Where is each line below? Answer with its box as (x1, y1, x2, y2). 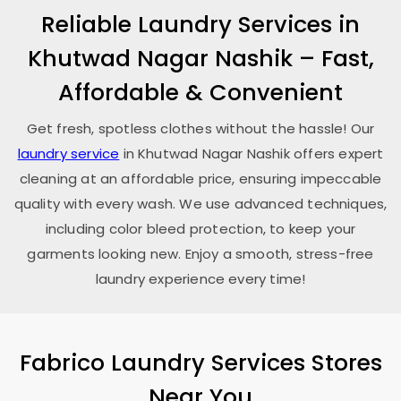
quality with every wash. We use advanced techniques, (13, 194, 388, 213)
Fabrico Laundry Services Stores (19, 346, 382, 379)
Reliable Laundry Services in (41, 8, 360, 40)
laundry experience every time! (95, 269, 306, 288)
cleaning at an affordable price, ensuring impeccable (19, 169, 382, 188)
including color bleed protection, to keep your (45, 219, 356, 238)
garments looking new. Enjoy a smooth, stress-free (27, 244, 374, 263)
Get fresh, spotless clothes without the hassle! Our (26, 119, 375, 138)
